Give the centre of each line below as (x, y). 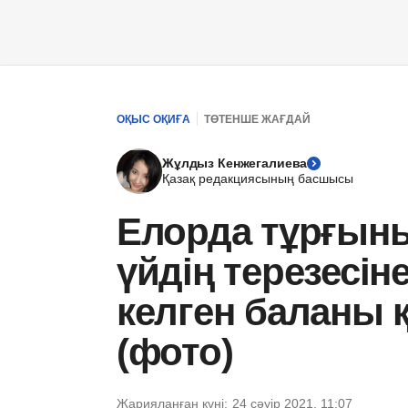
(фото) (175, 352)
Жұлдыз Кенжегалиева (235, 163)
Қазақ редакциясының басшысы (258, 178)
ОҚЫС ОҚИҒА (153, 119)
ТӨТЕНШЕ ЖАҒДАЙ (257, 119)
